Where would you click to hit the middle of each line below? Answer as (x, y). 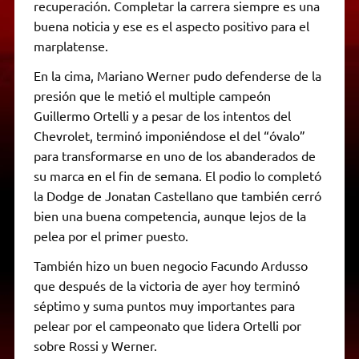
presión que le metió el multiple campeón (152, 95)
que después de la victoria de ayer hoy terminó (166, 285)
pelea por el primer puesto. (111, 235)
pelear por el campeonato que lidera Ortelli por (167, 325)
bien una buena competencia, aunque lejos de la (169, 215)
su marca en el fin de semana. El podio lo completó (177, 175)
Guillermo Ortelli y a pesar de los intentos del (162, 115)
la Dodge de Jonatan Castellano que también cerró (177, 195)
